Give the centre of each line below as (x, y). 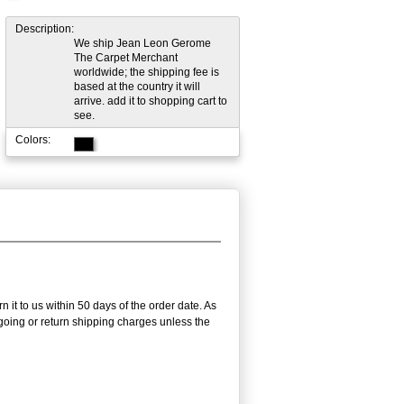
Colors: (33, 139)
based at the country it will (137, 86)
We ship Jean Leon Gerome (142, 43)
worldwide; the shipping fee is (147, 72)
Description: (45, 28)
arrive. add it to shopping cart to (151, 101)
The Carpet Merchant (126, 57)
